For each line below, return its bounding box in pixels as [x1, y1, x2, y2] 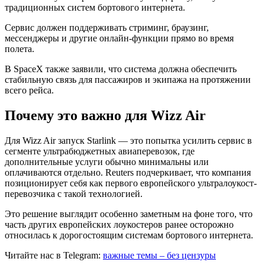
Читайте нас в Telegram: [5, 250, 101, 261]
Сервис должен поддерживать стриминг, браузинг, [5, 22, 209, 33]
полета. [5, 44, 34, 54]
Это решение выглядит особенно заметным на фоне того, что [5, 209, 253, 219]
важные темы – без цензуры [103, 250, 216, 261]
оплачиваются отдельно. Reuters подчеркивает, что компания [5, 167, 251, 178]
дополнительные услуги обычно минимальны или [5, 157, 209, 167]
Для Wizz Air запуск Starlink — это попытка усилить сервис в [5, 135, 252, 146]
